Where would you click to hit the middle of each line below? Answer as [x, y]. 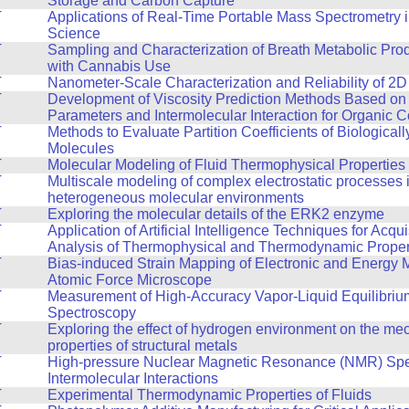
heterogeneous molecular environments [175, 197]
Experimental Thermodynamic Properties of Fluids [209, 394]
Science [73, 33]
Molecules [80, 148]
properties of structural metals [142, 345]
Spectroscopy [91, 312]
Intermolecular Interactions [132, 378]
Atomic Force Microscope [129, 279]
